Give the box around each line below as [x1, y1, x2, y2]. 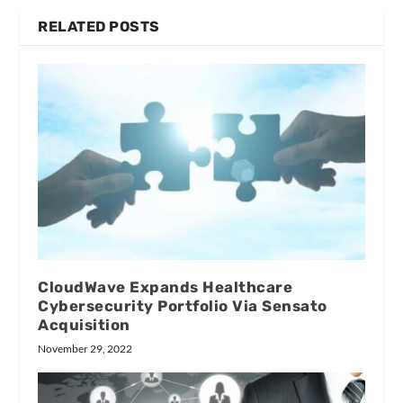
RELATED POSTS [38, 17, 160, 35]
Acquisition [38, 315, 130, 334]
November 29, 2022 [38, 341, 133, 355]
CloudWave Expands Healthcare [38, 277, 293, 296]
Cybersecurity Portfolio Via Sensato [38, 296, 327, 315]
